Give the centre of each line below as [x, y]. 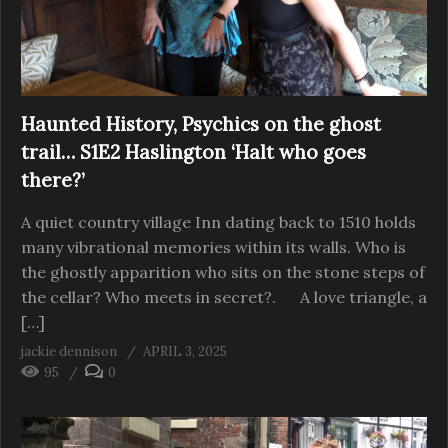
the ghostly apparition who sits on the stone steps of [223, 272]
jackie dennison [69, 352]
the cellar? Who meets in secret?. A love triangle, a [224, 297]
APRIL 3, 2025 [185, 352]
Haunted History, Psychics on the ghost [201, 124]
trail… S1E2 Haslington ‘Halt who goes [193, 152]
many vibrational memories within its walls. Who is [213, 247]
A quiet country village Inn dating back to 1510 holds [218, 222]
